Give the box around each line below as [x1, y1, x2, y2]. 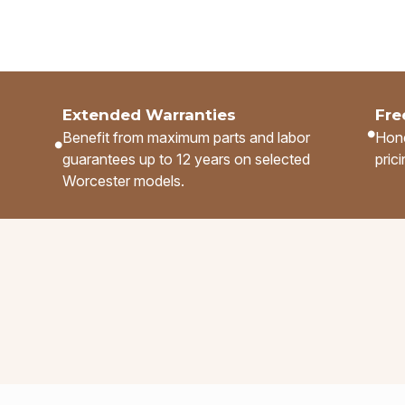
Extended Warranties [61, 105, 236, 124]
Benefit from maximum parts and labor [61, 127, 310, 146]
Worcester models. [61, 171, 184, 190]
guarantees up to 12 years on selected [61, 149, 310, 168]
